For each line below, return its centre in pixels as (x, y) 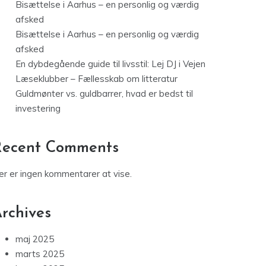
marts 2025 (40, 254)
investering (38, 109)
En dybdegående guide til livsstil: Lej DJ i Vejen (110, 64)
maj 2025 (35, 239)
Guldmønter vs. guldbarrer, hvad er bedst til (104, 94)
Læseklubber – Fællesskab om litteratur (96, 79)
